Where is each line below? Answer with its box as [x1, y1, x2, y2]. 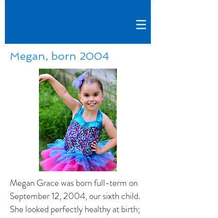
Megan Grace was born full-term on [10, 176, 138, 189]
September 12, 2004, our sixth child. [10, 189, 140, 202]
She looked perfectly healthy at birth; [10, 202, 140, 216]
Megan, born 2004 [10, 50, 109, 62]
